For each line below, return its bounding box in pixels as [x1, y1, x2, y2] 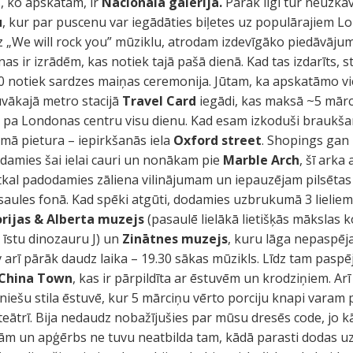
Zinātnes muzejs [122, 230, 229, 247]
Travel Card [122, 92, 197, 110]
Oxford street [173, 132, 262, 149]
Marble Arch [223, 151, 300, 169]
